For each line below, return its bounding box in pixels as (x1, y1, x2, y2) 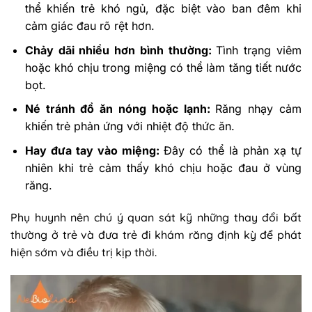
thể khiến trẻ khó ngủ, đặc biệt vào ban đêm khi (24, 1, 302, 16)
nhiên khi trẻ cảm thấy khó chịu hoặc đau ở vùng (24, 160, 302, 175)
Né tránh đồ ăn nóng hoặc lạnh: (24, 102, 216, 116)
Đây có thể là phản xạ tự (164, 143, 302, 157)
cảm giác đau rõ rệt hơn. (24, 19, 155, 33)
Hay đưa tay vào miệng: (24, 143, 164, 157)
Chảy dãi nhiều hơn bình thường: (24, 42, 217, 57)
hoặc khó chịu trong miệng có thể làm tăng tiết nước (24, 60, 302, 75)
